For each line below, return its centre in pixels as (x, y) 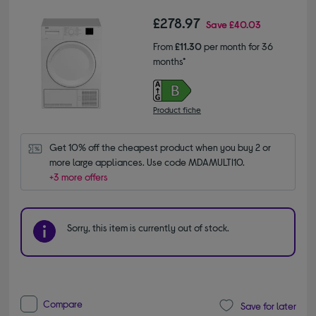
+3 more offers (79, 177)
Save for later (268, 305)
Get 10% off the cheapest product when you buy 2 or (160, 147)
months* (169, 61)
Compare (63, 304)
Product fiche (177, 110)
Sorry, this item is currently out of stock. (148, 228)
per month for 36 (237, 47)
